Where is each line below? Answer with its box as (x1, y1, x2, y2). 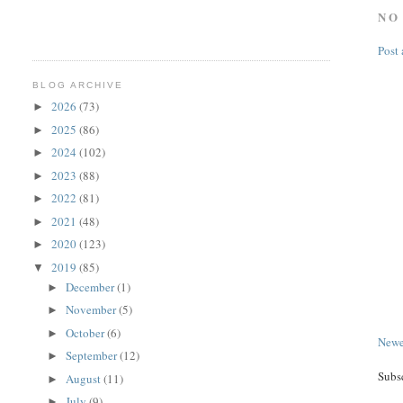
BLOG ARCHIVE (32, 79, 123, 90)
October (66, 324, 108, 341)
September (66, 347, 121, 364)
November (66, 301, 120, 318)
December (66, 278, 118, 295)
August (66, 370, 104, 387)
